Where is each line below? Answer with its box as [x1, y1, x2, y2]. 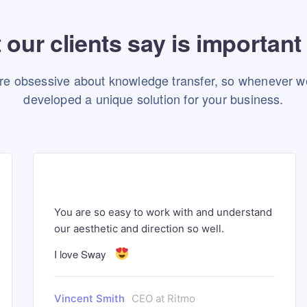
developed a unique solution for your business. [23, 90, 284, 108]
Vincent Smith [54, 292, 125, 305]
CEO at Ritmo [132, 292, 196, 305]
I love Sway [54, 247, 110, 261]
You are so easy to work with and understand [54, 206, 273, 219]
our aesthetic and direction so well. [54, 222, 225, 235]
